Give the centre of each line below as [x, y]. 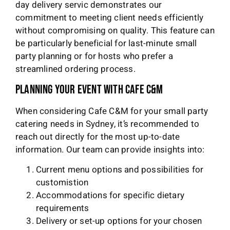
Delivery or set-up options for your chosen [119, 221]
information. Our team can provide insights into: [110, 149]
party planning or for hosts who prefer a [94, 56]
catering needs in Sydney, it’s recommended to [108, 124]
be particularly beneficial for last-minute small [106, 44]
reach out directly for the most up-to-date [98, 137]
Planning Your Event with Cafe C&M [89, 90]
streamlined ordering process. [75, 69]
